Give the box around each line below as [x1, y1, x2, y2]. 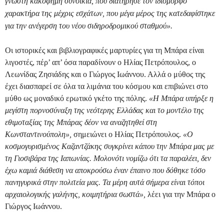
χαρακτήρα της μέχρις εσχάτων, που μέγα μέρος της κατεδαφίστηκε [5, 9, 215, 18]
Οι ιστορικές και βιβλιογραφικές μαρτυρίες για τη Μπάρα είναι [5, 46, 204, 55]
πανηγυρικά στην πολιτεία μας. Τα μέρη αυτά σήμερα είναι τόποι [5, 178, 204, 187]
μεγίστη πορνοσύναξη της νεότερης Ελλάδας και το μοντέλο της [5, 106, 204, 115]
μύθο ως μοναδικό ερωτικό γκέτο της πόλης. [5, 94, 149, 103]
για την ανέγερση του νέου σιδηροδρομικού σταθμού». [5, 21, 172, 30]
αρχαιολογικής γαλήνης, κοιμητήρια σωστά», [5, 190, 147, 199]
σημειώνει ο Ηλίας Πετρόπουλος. [71, 130, 183, 139]
